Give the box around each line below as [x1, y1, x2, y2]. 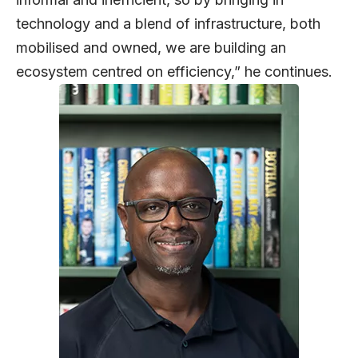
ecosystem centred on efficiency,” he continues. [16, 62, 332, 80]
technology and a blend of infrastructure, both [16, 14, 320, 32]
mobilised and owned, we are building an [16, 38, 286, 56]
